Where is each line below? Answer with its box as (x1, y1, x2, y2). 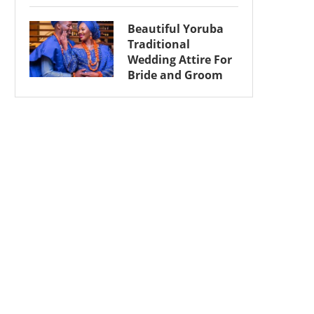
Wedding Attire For (128, 51, 232, 67)
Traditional (128, 36, 190, 52)
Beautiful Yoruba (128, 20, 224, 36)
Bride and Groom (128, 67, 223, 83)
